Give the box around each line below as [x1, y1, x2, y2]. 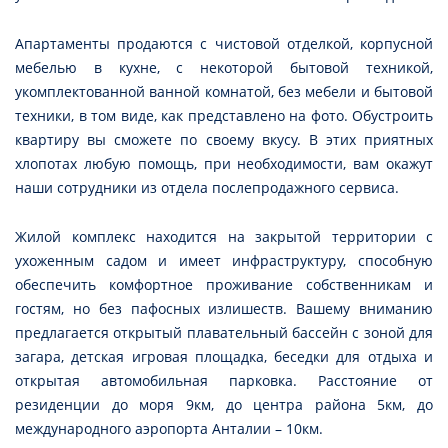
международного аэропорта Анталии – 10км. [15, 419, 323, 439]
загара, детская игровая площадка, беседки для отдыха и [15, 347, 433, 367]
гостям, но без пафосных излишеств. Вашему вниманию [15, 299, 433, 319]
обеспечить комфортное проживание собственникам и [15, 275, 433, 295]
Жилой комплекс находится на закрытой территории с [15, 227, 433, 247]
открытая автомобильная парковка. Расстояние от [15, 371, 433, 391]
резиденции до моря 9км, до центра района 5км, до [15, 395, 433, 415]
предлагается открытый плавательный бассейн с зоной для [15, 323, 433, 343]
